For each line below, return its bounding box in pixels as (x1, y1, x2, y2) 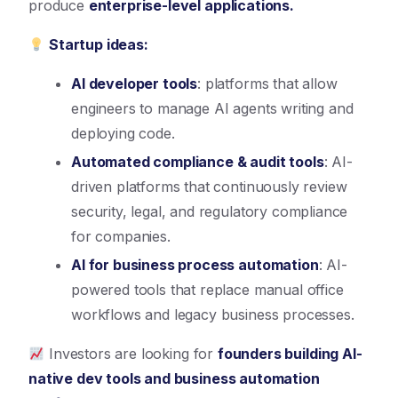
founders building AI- (217, 345, 362, 362)
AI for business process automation (71, 256, 319, 274)
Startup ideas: (49, 36, 148, 53)
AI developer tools (71, 75, 198, 92)
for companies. (71, 227, 171, 245)
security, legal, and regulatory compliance (71, 203, 348, 220)
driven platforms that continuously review (71, 178, 347, 195)
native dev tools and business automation (28, 370, 320, 387)
